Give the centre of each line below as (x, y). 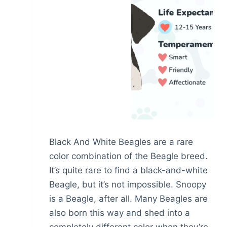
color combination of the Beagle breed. (129, 156)
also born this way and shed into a (120, 213)
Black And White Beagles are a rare (121, 142)
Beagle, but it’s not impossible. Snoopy (128, 185)
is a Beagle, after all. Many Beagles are (129, 199)
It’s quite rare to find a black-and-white (129, 171)
